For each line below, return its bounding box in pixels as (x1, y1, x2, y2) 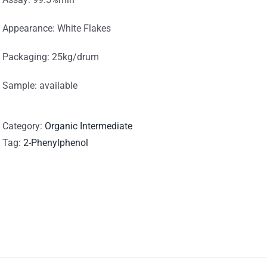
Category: (2, 120, 45, 132)
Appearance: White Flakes (2, 23, 111, 34)
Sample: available (2, 80, 77, 91)
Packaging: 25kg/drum (2, 51, 99, 63)
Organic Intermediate (45, 120, 132, 132)
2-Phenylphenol (23, 137, 88, 148)
